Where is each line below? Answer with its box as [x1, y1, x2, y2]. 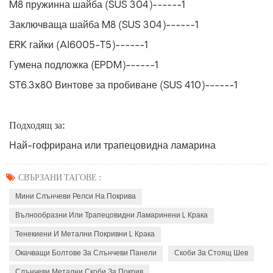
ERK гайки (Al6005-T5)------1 [9, 40, 148, 51]
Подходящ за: [9, 121, 65, 131]
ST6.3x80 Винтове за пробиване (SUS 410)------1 [9, 80, 238, 91]
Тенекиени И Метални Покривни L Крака [15, 230, 155, 238]
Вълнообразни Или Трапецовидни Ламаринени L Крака [15, 211, 208, 219]
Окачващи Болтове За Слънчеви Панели [15, 249, 157, 257]
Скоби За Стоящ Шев [174, 249, 248, 257]
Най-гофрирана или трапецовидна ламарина [9, 141, 216, 151]
